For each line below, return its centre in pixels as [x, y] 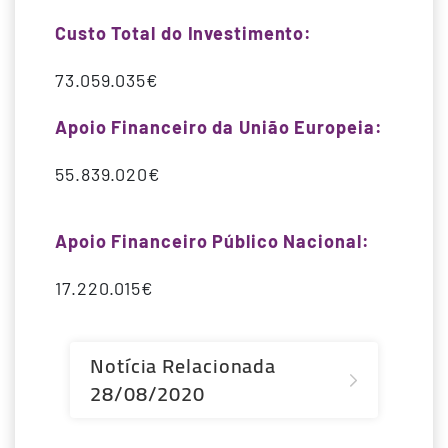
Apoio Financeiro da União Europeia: [219, 127]
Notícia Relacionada [183, 366]
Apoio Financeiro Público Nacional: [212, 241]
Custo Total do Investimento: [184, 33]
